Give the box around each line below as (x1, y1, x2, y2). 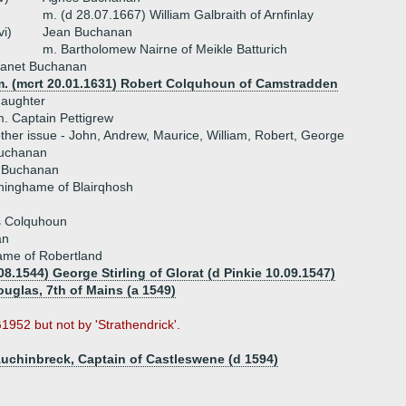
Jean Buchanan (43, 24, 132, 39)
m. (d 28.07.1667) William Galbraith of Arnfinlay (43, 7, 314, 22)
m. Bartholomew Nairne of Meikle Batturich (43, 42, 287, 56)
